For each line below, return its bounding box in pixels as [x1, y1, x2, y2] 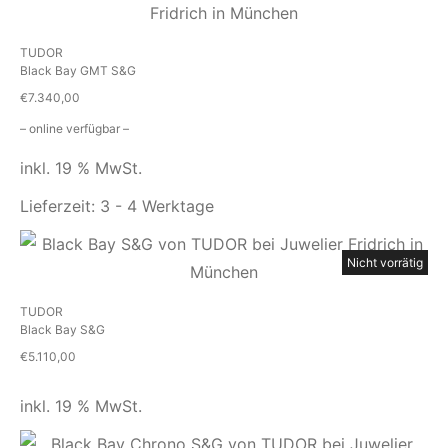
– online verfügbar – [20, 121, 129, 137]
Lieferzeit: [20, 196, 100, 217]
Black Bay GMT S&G [20, 63, 136, 79]
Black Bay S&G [20, 322, 105, 338]
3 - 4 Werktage [100, 196, 214, 217]
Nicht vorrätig [347, 255, 423, 271]
